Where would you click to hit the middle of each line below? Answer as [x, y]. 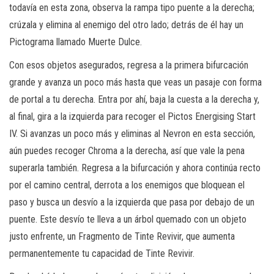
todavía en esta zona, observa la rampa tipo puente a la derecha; [132, 7]
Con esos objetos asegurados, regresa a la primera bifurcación [129, 65]
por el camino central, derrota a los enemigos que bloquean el [127, 185]
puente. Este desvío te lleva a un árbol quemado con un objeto [128, 219]
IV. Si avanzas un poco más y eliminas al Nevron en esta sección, [132, 133]
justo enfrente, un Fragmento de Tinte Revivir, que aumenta [122, 236]
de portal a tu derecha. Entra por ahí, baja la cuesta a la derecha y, [134, 99]
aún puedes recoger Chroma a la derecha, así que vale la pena [127, 150]
